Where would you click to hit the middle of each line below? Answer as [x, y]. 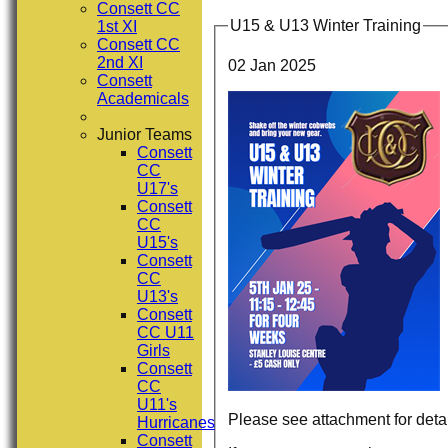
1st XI [117, 26]
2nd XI [120, 62]
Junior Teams [144, 134]
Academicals [143, 98]
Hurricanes [176, 422]
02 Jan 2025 [272, 65]
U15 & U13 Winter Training [325, 25]
